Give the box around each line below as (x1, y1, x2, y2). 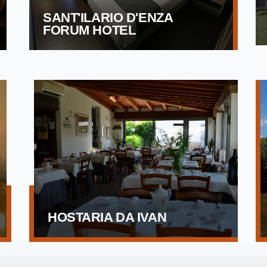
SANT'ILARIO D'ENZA (43, 10, 173, 26)
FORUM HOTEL (43, 23, 136, 38)
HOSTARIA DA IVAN (48, 209, 167, 225)
